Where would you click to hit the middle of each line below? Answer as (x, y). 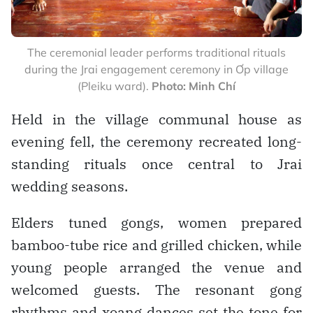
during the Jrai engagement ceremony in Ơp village (156, 69)
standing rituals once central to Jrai (156, 163)
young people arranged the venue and (156, 267)
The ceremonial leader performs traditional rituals (156, 52)
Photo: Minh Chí (194, 86)
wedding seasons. (70, 186)
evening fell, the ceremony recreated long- (156, 141)
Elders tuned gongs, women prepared (156, 222)
